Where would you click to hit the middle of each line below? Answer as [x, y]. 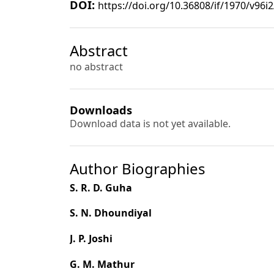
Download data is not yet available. [150, 123]
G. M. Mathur [102, 265]
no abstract [96, 67]
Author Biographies [138, 168]
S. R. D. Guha [101, 187]
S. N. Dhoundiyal [111, 213]
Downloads [101, 109]
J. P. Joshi [91, 239]
